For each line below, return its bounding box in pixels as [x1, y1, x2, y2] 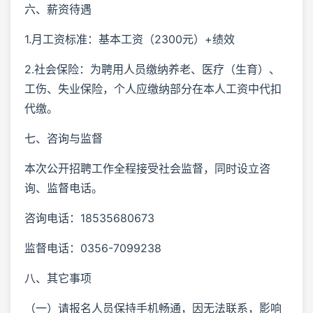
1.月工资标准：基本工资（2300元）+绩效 [24, 31, 235, 46]
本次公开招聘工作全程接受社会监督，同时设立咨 [24, 161, 270, 175]
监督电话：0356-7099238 [24, 240, 161, 255]
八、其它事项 [24, 270, 92, 285]
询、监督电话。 [24, 180, 103, 195]
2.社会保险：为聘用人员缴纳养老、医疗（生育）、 [24, 61, 280, 76]
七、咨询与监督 [24, 131, 103, 145]
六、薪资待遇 [24, 1, 92, 16]
